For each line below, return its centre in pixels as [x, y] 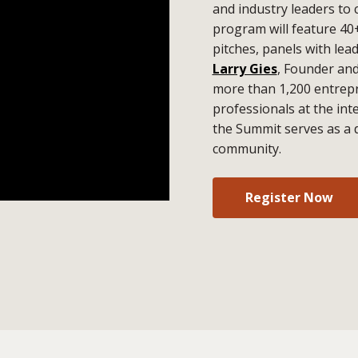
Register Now [289, 197]
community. [247, 149]
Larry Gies [245, 69]
